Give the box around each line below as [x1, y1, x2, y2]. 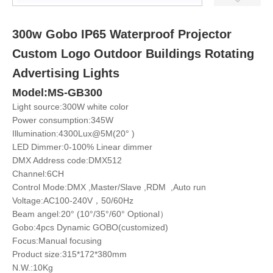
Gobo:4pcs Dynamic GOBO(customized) [12, 222, 168, 233]
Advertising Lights [12, 66, 119, 80]
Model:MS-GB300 [12, 87, 102, 99]
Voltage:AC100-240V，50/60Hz [12, 196, 133, 206]
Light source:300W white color [12, 102, 129, 112]
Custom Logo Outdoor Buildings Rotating [12, 47, 254, 61]
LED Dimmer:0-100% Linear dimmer [12, 142, 152, 152]
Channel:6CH [12, 169, 64, 179]
